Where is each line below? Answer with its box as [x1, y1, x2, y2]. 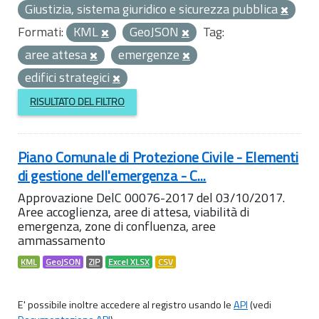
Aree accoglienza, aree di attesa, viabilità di [18, 202, 249, 221]
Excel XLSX [108, 255, 150, 268]
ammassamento [18, 230, 105, 250]
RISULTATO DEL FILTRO [29, 94, 125, 110]
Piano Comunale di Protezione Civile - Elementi [18, 145, 299, 168]
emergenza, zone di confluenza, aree [18, 216, 216, 236]
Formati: [18, 22, 63, 41]
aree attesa [25, 45, 90, 64]
